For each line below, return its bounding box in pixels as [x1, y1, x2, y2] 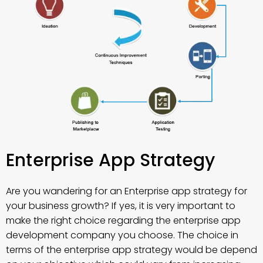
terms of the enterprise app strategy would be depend [6, 242, 257, 257]
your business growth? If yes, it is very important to [6, 198, 235, 213]
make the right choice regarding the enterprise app [6, 213, 241, 227]
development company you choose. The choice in [6, 228, 238, 242]
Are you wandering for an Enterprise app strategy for [6, 184, 247, 198]
